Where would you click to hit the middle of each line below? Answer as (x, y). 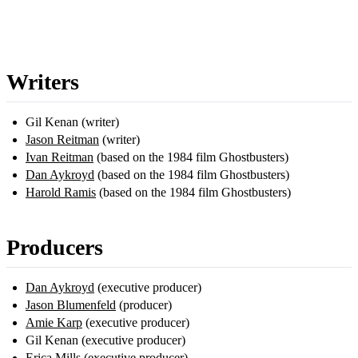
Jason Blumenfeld (71, 305)
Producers (55, 248)
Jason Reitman (62, 140)
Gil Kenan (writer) (72, 122)
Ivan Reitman (60, 157)
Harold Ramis (61, 193)
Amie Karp (54, 323)
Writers (43, 82)
